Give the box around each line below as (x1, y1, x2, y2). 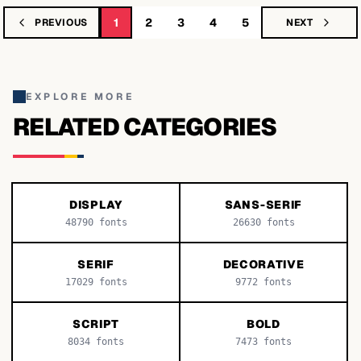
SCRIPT (72, 317, 120, 331)
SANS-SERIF (225, 197, 302, 212)
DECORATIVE (222, 257, 305, 272)
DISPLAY (69, 197, 122, 212)
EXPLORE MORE (26, 90, 135, 103)
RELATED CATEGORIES (13, 111, 277, 143)
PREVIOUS (35, 16, 88, 29)
